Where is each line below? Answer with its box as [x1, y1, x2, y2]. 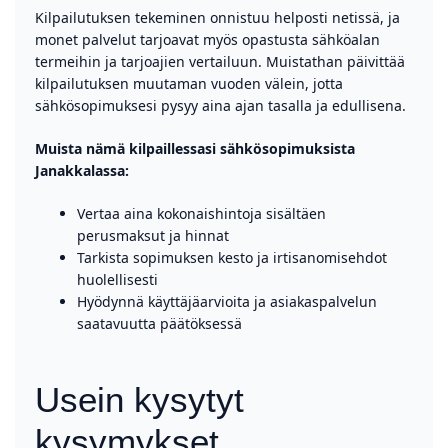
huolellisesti [77, 270, 158, 289]
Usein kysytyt [35, 380, 244, 419]
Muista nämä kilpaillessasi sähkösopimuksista [35, 139, 355, 158]
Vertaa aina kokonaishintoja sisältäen [77, 204, 326, 223]
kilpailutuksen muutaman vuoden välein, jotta [35, 74, 343, 93]
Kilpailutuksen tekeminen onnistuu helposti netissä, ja [35, 8, 400, 27]
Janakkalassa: [35, 161, 129, 180]
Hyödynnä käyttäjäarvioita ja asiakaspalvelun [77, 292, 377, 311]
